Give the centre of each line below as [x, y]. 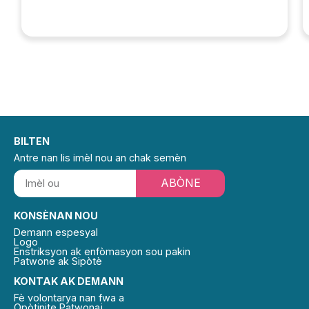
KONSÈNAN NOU [56, 215]
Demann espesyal [56, 232]
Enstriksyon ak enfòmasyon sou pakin [102, 251]
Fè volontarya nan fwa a [69, 297]
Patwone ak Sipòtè [58, 261]
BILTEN [32, 141]
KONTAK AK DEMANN [69, 281]
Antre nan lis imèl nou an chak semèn [100, 157]
